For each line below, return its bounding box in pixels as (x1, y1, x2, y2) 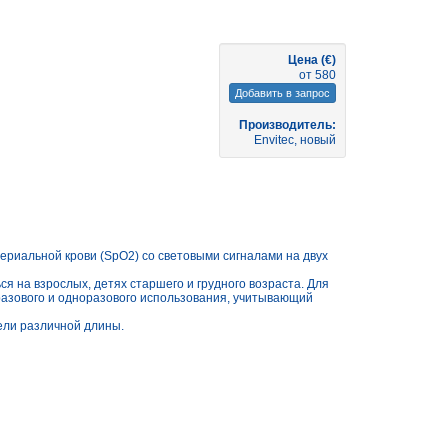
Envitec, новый (254, 132, 336, 147)
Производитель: (239, 117, 336, 132)
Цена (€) (288, 52, 336, 67)
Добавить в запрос (235, 86, 330, 99)
